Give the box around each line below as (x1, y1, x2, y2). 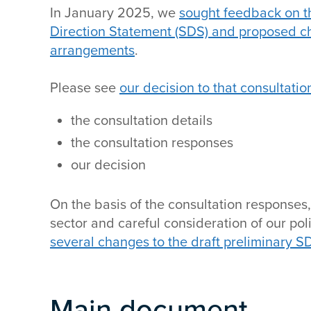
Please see (50, 80, 119, 96)
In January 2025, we (50, 5, 179, 22)
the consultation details (71, 112, 212, 129)
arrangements (50, 42, 135, 59)
